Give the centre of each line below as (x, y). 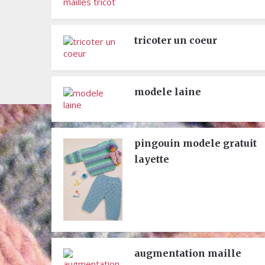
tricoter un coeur (176, 40)
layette (152, 159)
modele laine (168, 92)
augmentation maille (188, 253)
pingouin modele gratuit (195, 143)
